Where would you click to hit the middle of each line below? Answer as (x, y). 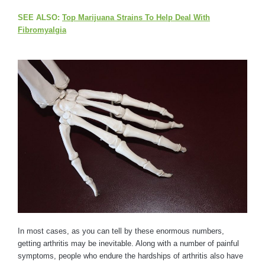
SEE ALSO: (40, 17)
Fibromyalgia (42, 30)
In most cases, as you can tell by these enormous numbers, (121, 231)
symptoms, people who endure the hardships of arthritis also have (130, 256)
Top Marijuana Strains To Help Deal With (136, 17)
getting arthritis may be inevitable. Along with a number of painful (128, 244)
